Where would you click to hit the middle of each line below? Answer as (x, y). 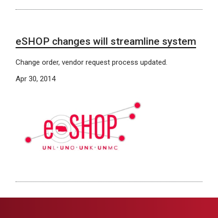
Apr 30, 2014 (36, 79)
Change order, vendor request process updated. (91, 62)
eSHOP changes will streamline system (106, 41)
